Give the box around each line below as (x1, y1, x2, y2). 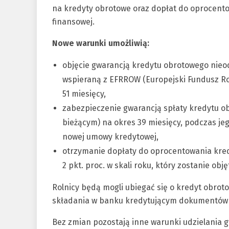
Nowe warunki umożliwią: (52, 38, 149, 48)
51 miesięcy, (62, 88, 106, 99)
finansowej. (52, 16, 95, 27)
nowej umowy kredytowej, (62, 131, 158, 142)
